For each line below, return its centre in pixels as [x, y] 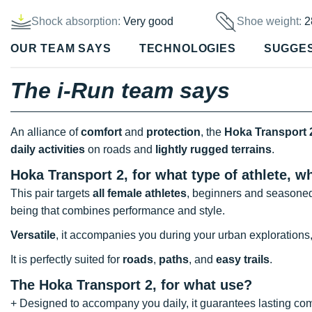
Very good [148, 22]
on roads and [120, 149]
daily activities [48, 149]
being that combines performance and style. [118, 210]
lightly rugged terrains [213, 149]
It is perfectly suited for [67, 259]
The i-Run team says [120, 90]
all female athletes [140, 193]
